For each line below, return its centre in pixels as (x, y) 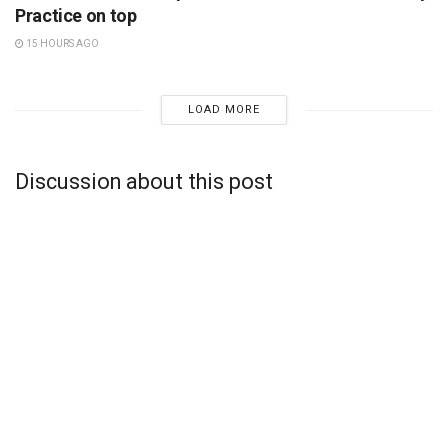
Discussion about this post (144, 182)
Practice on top (76, 16)
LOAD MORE (223, 110)
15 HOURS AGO (61, 44)
